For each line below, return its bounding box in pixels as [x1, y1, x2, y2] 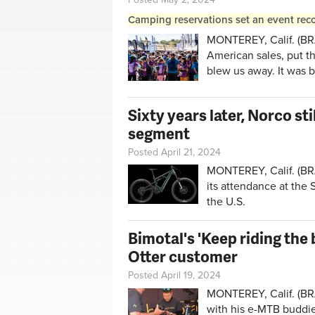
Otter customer [128, 245, 238, 268]
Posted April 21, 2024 [128, 146, 221, 158]
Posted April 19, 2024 [128, 269, 221, 282]
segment [128, 122, 190, 144]
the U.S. [207, 194, 245, 209]
